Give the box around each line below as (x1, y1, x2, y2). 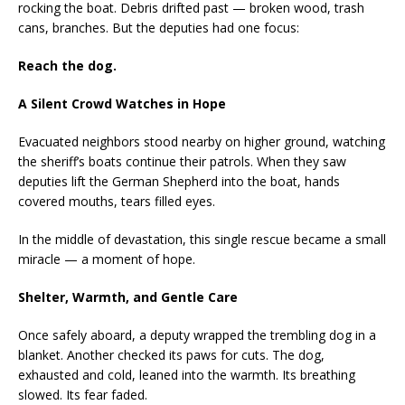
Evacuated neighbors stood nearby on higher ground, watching (18, 133, 385, 151)
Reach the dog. (18, 57, 117, 75)
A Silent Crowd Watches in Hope (18, 95, 226, 113)
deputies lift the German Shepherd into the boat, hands (18, 173, 340, 191)
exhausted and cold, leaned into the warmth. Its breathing (18, 366, 355, 384)
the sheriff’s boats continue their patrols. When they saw (18, 153, 346, 171)
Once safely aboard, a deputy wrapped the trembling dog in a (18, 326, 376, 344)
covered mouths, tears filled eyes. (18, 193, 215, 211)
